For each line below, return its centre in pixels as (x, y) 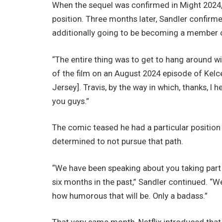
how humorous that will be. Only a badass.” (130, 196)
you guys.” (71, 101)
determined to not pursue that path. (118, 142)
